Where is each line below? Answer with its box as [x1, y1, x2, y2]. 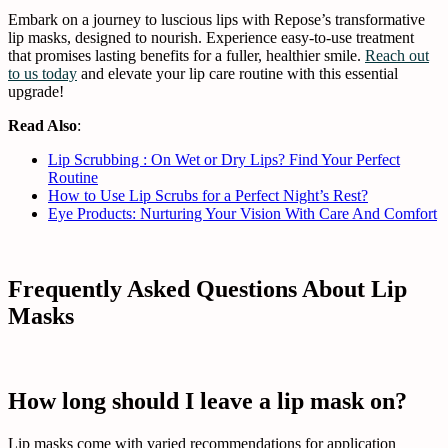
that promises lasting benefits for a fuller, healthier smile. [8, 46, 365, 64]
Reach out [365, 46, 429, 64]
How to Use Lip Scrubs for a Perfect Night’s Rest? [48, 186, 368, 204]
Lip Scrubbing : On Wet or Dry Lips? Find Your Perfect [48, 150, 400, 168]
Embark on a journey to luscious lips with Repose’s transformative [8, 10, 425, 28]
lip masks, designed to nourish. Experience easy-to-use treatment [8, 28, 414, 46]
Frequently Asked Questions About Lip [8, 276, 407, 303]
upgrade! [8, 82, 64, 100]
